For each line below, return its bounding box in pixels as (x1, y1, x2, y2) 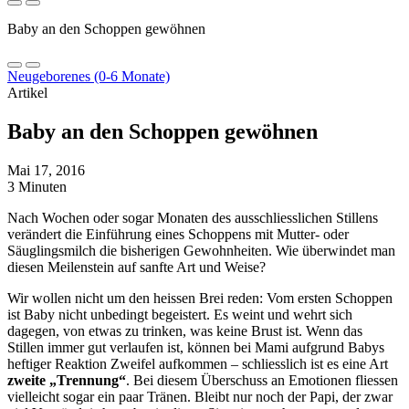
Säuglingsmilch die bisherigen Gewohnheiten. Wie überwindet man (7, 242, 395, 258)
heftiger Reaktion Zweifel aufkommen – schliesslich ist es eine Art (7, 355, 388, 372)
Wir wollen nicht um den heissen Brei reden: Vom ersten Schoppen (7, 289, 393, 306)
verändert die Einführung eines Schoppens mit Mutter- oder (7, 225, 349, 242)
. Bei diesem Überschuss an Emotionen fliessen (126, 372, 398, 388)
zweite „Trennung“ (7, 372, 126, 388)
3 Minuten (7, 178, 67, 194)
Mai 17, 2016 (7, 162, 85, 178)
